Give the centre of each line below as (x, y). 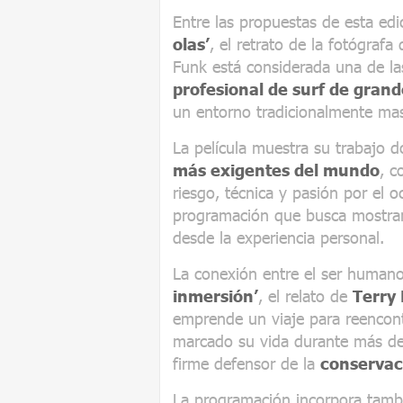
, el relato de (305, 296)
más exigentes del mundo (276, 170)
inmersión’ (215, 296)
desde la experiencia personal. (278, 237)
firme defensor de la (246, 363)
